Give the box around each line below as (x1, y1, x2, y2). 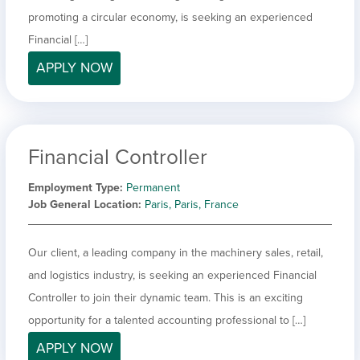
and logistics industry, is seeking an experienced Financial (28, 268, 317, 282)
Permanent (126, 180, 180, 194)
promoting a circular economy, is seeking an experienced (28, 10, 313, 24)
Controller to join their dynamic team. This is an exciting (28, 290, 303, 305)
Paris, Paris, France (145, 197, 239, 211)
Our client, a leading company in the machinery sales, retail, (28, 245, 323, 260)
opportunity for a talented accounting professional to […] (28, 313, 305, 327)
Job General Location (28, 197, 138, 211)
